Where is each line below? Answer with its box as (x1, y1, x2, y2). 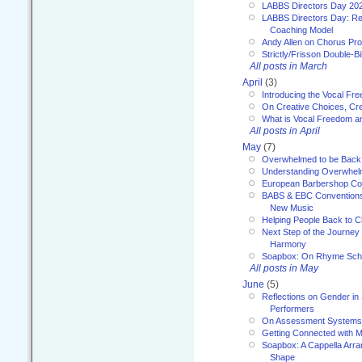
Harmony (270, 239, 306, 250)
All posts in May (250, 263, 318, 275)
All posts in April (250, 125, 320, 137)
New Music (270, 203, 314, 213)
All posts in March (250, 61, 327, 73)
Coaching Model (270, 25, 333, 36)
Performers (270, 304, 314, 314)
